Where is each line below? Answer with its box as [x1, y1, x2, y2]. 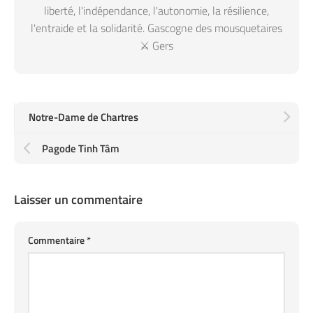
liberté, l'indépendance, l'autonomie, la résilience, [44, 2, 269, 19]
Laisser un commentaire [14, 190, 143, 209]
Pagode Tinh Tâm [42, 140, 119, 156]
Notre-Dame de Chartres [29, 109, 138, 125]
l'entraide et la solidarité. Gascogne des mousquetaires [31, 20, 282, 36]
